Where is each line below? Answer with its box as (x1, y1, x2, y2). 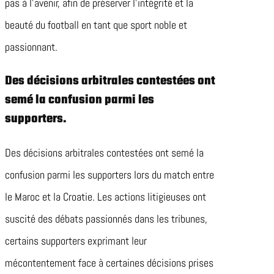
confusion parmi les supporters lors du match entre (5, 168, 214, 182)
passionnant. (5, 40, 57, 54)
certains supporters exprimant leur (5, 234, 147, 248)
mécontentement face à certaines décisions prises (5, 256, 213, 270)
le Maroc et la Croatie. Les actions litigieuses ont (5, 190, 206, 204)
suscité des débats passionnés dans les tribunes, (5, 212, 207, 226)
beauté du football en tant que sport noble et (5, 18, 187, 32)
